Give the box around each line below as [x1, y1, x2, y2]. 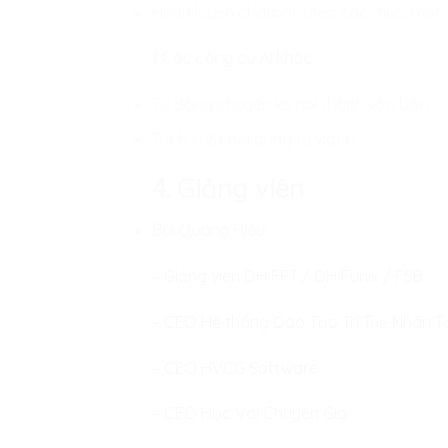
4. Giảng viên [152, 172, 304, 205]
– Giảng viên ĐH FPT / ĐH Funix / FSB [152, 266, 423, 287]
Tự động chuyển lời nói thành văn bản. [152, 94, 431, 115]
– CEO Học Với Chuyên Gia [152, 403, 347, 424]
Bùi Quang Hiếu [152, 220, 265, 241]
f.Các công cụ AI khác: [152, 47, 315, 68]
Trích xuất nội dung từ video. [152, 128, 358, 149]
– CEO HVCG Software [152, 357, 318, 378]
